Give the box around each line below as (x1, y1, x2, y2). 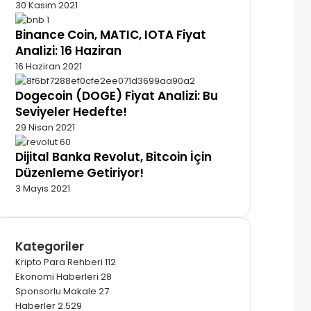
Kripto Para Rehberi (15, 255, 103, 269)
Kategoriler (15, 237, 84, 255)
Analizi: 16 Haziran (15, 42, 121, 59)
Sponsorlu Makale (15, 284, 96, 298)
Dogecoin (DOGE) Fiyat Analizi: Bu (15, 87, 218, 104)
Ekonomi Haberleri (15, 269, 99, 283)
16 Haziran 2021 (15, 59, 82, 73)
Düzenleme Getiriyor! (15, 164, 144, 181)
